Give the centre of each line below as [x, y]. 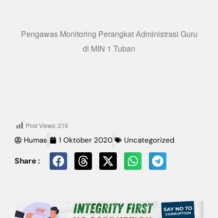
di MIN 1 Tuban [109, 48]
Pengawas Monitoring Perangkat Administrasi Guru [109, 34]
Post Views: [41, 125]
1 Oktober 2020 [86, 140]
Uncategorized [149, 140]
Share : [27, 161]
